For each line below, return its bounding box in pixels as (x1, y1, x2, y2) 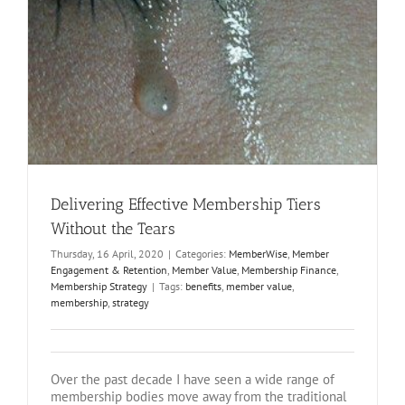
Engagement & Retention (51, 263, 167, 278)
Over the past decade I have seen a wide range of (51, 371, 334, 389)
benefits (185, 279, 221, 294)
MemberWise (229, 247, 287, 261)
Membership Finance (241, 263, 336, 278)
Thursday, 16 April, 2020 (51, 247, 164, 261)
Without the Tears (51, 219, 175, 240)
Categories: (175, 247, 229, 261)
